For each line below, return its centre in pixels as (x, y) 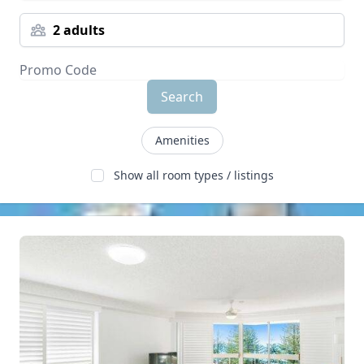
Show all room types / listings (193, 175)
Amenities (182, 140)
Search (182, 97)
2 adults (79, 30)
